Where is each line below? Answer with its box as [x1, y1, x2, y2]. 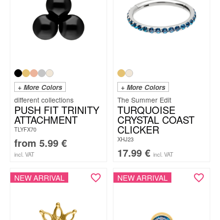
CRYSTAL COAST [117, 112, 194, 127]
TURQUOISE [117, 103, 175, 117]
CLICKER [117, 122, 159, 137]
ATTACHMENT [14, 112, 78, 127]
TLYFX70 [14, 125, 36, 133]
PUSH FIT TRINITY [14, 103, 99, 117]
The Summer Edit [117, 95, 171, 105]
